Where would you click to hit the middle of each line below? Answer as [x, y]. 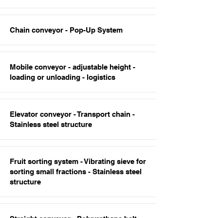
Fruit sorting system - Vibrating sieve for [78, 161]
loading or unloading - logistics [63, 77]
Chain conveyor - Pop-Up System [66, 30]
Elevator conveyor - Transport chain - [72, 114]
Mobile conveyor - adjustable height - [73, 67]
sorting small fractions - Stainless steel [76, 172]
